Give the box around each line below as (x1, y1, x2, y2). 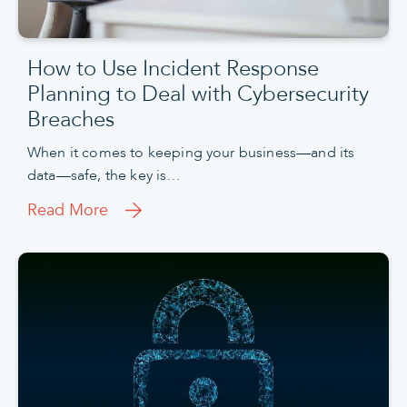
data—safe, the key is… (27, 165, 182, 186)
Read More (27, 198, 108, 222)
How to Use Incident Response (27, 54, 319, 84)
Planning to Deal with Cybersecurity (27, 79, 369, 110)
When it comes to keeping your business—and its (27, 143, 355, 164)
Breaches (27, 104, 114, 135)
